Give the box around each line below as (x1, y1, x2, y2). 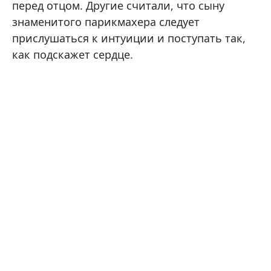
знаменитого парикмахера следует (12, 15, 200, 30)
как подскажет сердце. (12, 47, 133, 62)
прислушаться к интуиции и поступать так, (12, 31, 246, 46)
